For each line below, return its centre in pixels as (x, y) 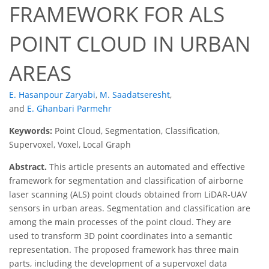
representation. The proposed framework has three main (124, 250)
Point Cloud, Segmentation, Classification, (137, 131)
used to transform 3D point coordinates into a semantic (121, 236)
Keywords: (32, 131)
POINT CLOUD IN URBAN (130, 44)
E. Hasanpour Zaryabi (52, 95)
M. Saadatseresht (135, 95)
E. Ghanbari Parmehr (69, 109)
